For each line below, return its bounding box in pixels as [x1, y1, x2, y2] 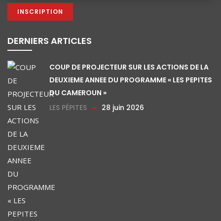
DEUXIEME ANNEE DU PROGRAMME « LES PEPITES [49, 75, 212, 85]
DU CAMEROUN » [49, 88, 107, 98]
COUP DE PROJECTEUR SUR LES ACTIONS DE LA [49, 62, 209, 72]
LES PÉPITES [49, 103, 87, 112]
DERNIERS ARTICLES [7, 35, 92, 47]
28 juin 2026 [102, 103, 144, 112]
